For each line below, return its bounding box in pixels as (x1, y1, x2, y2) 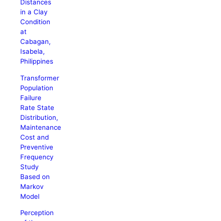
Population (20, 83, 54, 92)
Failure (20, 93, 42, 102)
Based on (20, 172, 50, 181)
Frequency (20, 152, 54, 161)
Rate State (20, 103, 55, 111)
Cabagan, (20, 37, 51, 46)
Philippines (20, 57, 54, 66)
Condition (20, 18, 51, 26)
